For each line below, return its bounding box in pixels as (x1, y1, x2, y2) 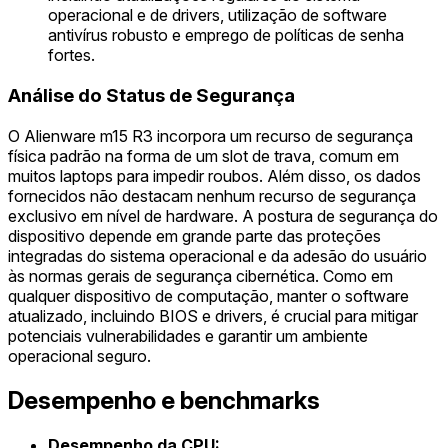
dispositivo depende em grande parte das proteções (8, 225, 381, 246)
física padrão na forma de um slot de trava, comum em (8, 145, 399, 166)
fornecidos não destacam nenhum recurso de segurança (8, 185, 416, 206)
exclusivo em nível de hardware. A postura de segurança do (8, 205, 438, 226)
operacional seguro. (8, 345, 151, 366)
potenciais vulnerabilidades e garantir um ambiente (8, 325, 368, 346)
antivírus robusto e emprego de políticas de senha (48, 25, 404, 46)
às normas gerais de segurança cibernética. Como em (8, 265, 393, 286)
